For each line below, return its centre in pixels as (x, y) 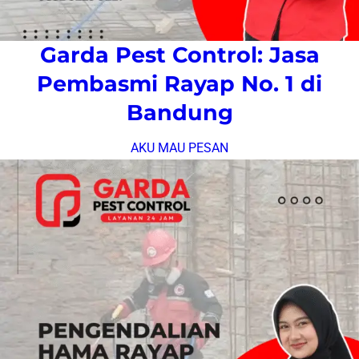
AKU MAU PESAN (179, 147)
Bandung (179, 112)
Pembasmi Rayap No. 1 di (179, 83)
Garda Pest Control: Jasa (179, 54)
